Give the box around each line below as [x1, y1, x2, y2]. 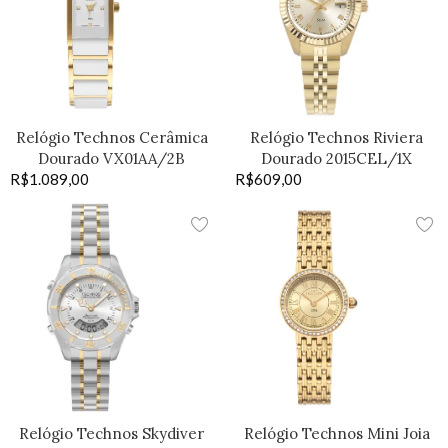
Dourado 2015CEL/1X [261, 149, 412, 169]
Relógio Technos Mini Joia [243, 424, 430, 444]
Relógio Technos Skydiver [19, 424, 204, 444]
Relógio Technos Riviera [250, 128, 423, 148]
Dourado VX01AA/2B [38, 149, 185, 169]
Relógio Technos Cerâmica [15, 128, 208, 148]
